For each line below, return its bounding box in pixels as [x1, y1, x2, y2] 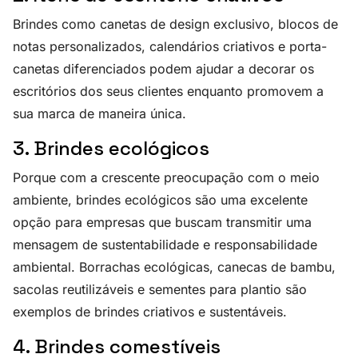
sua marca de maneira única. [13, 105, 186, 122]
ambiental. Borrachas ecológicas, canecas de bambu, [13, 259, 336, 276]
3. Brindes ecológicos [13, 136, 209, 161]
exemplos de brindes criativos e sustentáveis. [13, 304, 287, 320]
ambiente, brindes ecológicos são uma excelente [13, 192, 308, 209]
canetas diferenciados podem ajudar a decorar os [13, 61, 314, 78]
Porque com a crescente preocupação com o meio [13, 169, 320, 186]
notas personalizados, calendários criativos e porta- [13, 38, 327, 55]
